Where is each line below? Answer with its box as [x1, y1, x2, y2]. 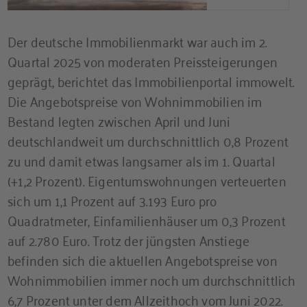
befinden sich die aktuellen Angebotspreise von [8, 247, 278, 271]
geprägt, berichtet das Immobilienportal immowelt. [8, 68, 295, 93]
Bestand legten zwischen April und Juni [8, 108, 231, 132]
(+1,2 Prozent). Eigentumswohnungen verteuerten [8, 167, 286, 192]
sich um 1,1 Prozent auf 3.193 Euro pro [8, 187, 217, 212]
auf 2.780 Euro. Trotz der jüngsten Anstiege [8, 227, 250, 251]
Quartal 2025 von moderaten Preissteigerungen [8, 48, 278, 73]
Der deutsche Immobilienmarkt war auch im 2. [8, 28, 268, 53]
